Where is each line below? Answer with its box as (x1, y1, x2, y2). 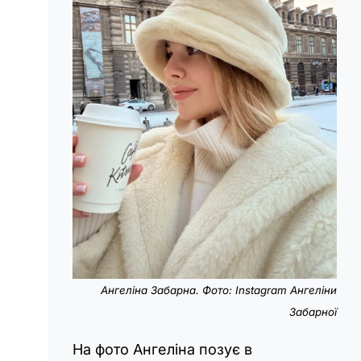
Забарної (289, 305, 337, 318)
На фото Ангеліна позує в (73, 340, 252, 358)
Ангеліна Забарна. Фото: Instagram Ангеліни (101, 283, 337, 297)
